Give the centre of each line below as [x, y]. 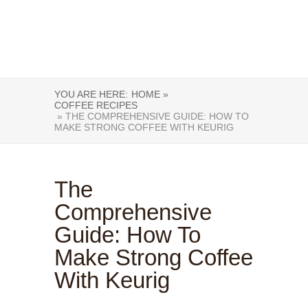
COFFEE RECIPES [96, 105]
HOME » [150, 94]
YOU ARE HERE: [91, 94]
